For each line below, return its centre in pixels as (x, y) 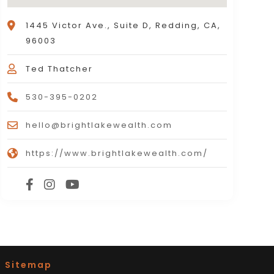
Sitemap (28, 265)
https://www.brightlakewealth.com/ (117, 154)
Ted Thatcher (59, 69)
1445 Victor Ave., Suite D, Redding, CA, (123, 26)
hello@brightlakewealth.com (99, 125)
